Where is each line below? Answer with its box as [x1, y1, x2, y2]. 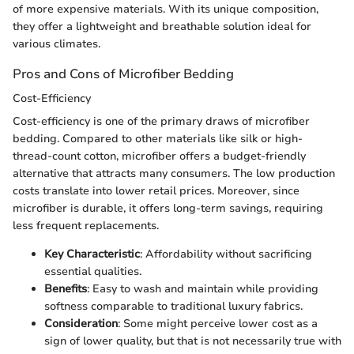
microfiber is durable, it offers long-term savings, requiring [13, 201, 323, 217]
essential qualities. [44, 264, 141, 280]
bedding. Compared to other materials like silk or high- [13, 131, 303, 147]
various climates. [13, 36, 100, 51]
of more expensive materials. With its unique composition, [13, 2, 318, 17]
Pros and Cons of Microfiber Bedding [13, 65, 234, 83]
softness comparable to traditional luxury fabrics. [44, 299, 303, 314]
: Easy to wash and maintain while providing [87, 281, 318, 297]
